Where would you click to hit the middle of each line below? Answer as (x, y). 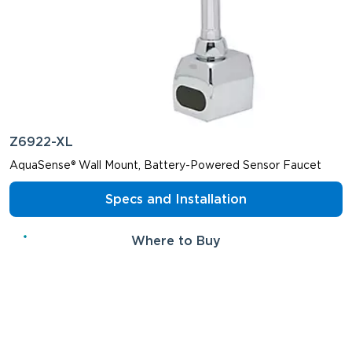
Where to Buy (176, 240)
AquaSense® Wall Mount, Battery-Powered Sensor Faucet (165, 165)
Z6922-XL (41, 142)
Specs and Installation (176, 199)
